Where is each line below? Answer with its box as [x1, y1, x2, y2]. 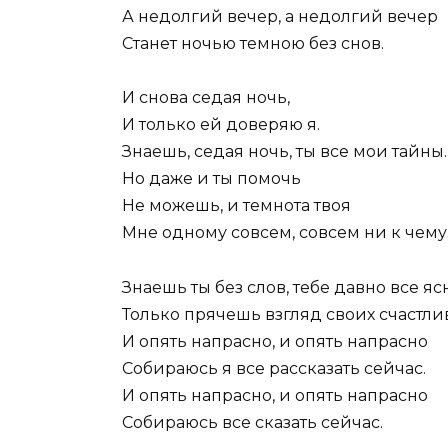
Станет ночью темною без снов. [122, 34, 384, 54]
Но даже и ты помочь [122, 169, 301, 189]
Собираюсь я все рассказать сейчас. [122, 358, 426, 378]
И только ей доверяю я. [122, 115, 320, 135]
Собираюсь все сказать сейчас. [122, 412, 383, 432]
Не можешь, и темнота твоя [122, 196, 351, 216]
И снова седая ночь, [122, 88, 290, 108]
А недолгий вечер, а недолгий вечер [122, 7, 438, 27]
